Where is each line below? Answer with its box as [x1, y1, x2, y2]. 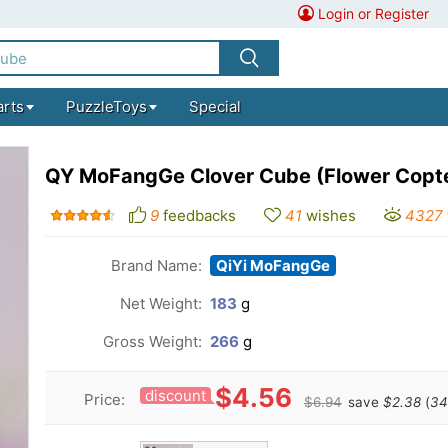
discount [145, 386, 206, 405]
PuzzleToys [65, 97, 147, 116]
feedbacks [163, 206, 236, 225]
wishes [306, 206, 356, 225]
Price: [84, 390, 125, 409]
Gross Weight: [103, 332, 202, 351]
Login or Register [318, 5, 430, 22]
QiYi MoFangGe [216, 256, 330, 275]
